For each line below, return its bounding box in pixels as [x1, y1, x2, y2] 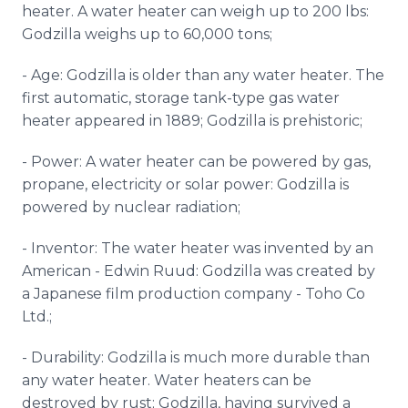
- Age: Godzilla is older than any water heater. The [22, 66, 384, 84]
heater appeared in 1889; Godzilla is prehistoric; [22, 112, 362, 129]
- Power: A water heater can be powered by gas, [22, 153, 371, 170]
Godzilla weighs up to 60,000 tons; [22, 25, 272, 43]
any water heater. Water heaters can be [22, 372, 311, 389]
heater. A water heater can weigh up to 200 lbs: [22, 3, 369, 20]
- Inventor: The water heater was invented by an [22, 240, 373, 257]
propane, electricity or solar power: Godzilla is [22, 176, 349, 193]
